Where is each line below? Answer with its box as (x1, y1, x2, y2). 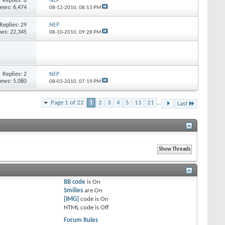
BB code (64, 178, 85, 185)
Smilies (64, 187, 83, 194)
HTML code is (64, 204, 100, 211)
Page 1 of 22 (51, 99, 84, 106)
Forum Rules (64, 216, 98, 223)
